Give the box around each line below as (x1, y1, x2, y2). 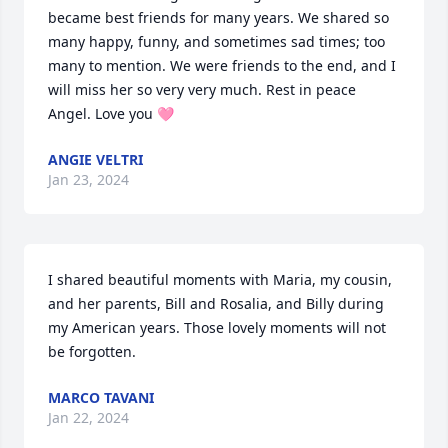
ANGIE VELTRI (48, 150, 143, 170)
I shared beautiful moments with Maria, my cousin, (48, 270, 392, 290)
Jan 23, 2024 (48, 170, 129, 190)
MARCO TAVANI (48, 388, 154, 408)
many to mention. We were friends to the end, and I (48, 56, 396, 76)
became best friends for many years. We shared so (48, 8, 389, 28)
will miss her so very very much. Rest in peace (48, 80, 356, 100)
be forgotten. (48, 342, 136, 362)
